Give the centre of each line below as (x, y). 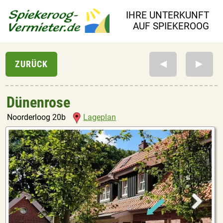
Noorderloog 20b (38, 117)
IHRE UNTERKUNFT (167, 16)
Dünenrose (39, 102)
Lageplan (100, 117)
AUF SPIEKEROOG (171, 27)
